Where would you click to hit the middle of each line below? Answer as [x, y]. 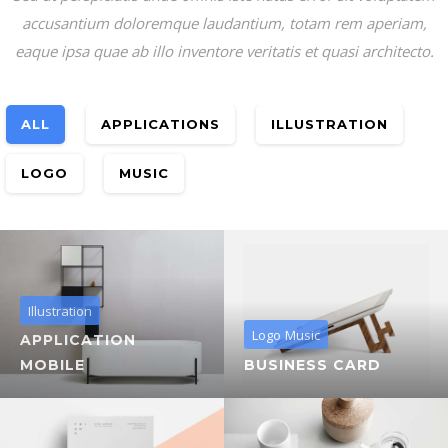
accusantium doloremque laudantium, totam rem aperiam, [224, 22]
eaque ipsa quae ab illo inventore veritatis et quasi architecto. [224, 50]
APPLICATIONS [160, 123]
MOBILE [52, 364]
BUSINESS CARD [312, 364]
